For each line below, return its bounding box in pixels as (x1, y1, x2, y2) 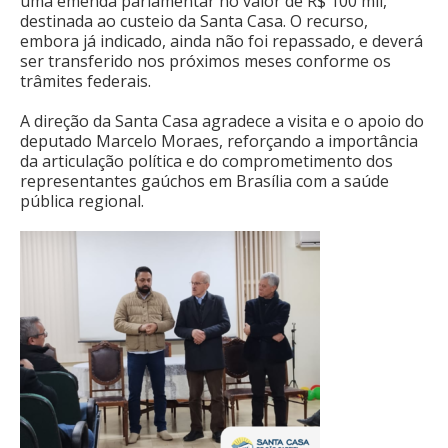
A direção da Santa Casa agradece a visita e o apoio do (20, 109, 424, 132)
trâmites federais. (20, 69, 151, 92)
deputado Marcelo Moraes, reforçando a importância (20, 129, 418, 152)
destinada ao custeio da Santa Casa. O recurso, (20, 9, 368, 32)
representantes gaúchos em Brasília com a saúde (20, 169, 389, 192)
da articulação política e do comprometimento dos (20, 149, 393, 172)
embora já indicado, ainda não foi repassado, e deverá (20, 29, 423, 52)
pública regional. (20, 189, 144, 212)
